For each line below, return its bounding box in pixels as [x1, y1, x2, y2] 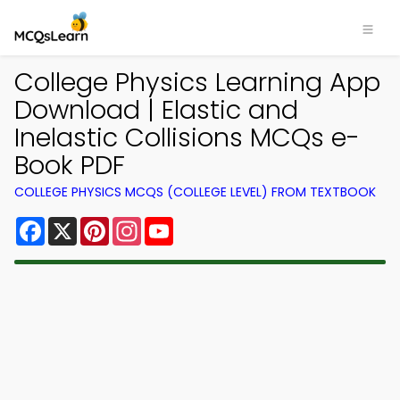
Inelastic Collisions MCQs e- [14, 120, 360, 155]
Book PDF [14, 147, 125, 183]
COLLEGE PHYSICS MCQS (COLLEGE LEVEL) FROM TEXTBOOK [14, 183, 376, 201]
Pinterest [109, 213, 173, 234]
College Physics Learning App [14, 64, 380, 100]
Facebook [45, 213, 115, 234]
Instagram [141, 213, 214, 234]
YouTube [173, 213, 234, 234]
